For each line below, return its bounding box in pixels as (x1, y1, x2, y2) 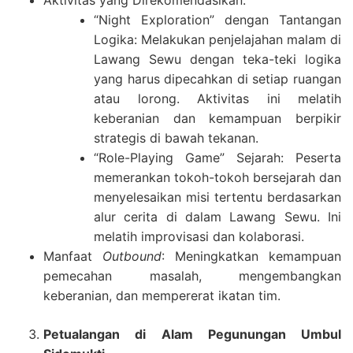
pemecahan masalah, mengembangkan (43, 268, 341, 284)
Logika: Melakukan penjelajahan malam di (94, 32, 341, 47)
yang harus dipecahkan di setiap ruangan (94, 71, 341, 87)
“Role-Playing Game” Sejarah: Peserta (94, 150, 341, 165)
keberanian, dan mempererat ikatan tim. (43, 288, 281, 303)
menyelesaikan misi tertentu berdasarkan (94, 189, 341, 205)
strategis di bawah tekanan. (94, 130, 258, 146)
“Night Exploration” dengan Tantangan (94, 12, 341, 28)
